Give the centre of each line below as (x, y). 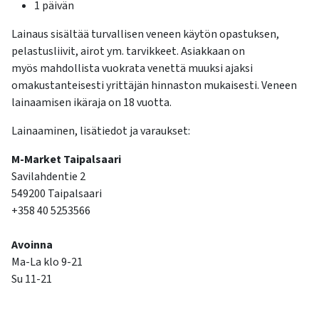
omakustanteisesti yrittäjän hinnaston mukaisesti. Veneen (154, 85)
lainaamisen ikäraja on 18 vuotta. (91, 102)
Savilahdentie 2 (48, 176)
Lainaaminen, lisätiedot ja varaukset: (101, 131)
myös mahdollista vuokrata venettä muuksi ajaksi (132, 68)
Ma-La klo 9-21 (47, 262)
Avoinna (32, 245)
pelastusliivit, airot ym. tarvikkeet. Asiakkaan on (128, 51)
